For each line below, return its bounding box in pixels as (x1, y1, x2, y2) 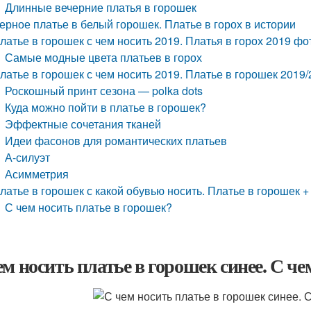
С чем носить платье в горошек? (5, 199, 173, 215)
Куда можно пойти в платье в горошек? (5, 99, 207, 115)
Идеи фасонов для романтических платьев (5, 133, 228, 149)
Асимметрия (5, 166, 69, 182)
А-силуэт (5, 149, 51, 165)
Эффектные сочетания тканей (5, 116, 162, 132)
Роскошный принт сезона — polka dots (5, 83, 203, 99)
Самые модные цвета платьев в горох (5, 49, 203, 65)
